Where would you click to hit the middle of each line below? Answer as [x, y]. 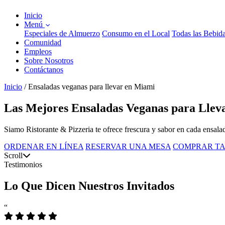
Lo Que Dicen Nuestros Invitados [89, 186]
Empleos [38, 51]
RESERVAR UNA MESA [128, 146]
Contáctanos [44, 70]
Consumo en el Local [136, 33]
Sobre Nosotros [49, 61]
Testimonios [23, 164]
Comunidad [43, 42]
